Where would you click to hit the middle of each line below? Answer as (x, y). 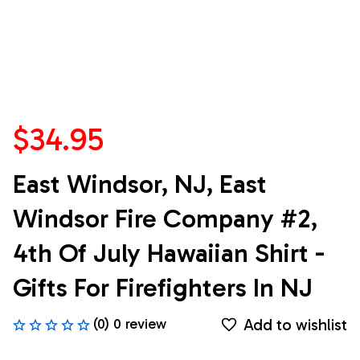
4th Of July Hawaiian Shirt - (169, 254)
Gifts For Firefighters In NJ (163, 288)
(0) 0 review (130, 324)
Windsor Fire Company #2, (165, 219)
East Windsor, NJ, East (140, 184)
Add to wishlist (295, 324)
